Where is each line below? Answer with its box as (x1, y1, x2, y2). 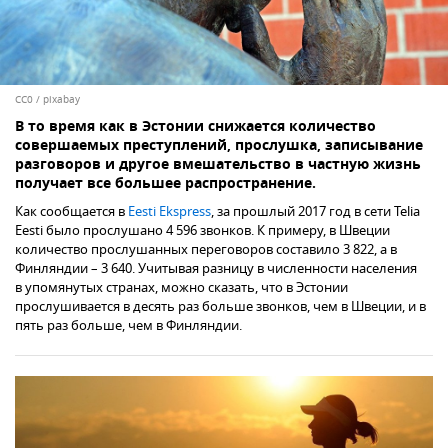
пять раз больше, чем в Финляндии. (15, 316, 242, 336)
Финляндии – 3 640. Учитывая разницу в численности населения (15, 259, 417, 279)
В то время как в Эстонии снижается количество (15, 116, 376, 140)
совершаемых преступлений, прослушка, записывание (15, 135, 423, 159)
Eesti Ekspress (128, 202, 211, 222)
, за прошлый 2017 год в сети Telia (211, 202, 420, 222)
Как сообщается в (15, 202, 128, 222)
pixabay (43, 92, 80, 108)
